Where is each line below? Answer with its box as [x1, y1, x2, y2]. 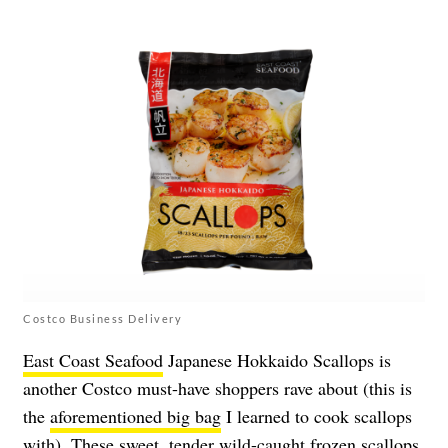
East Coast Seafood [23, 347, 163, 372]
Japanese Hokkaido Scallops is [163, 347, 391, 372]
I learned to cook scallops [221, 403, 412, 428]
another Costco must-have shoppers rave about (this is [23, 375, 412, 400]
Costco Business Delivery [23, 311, 182, 325]
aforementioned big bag [50, 403, 221, 428]
